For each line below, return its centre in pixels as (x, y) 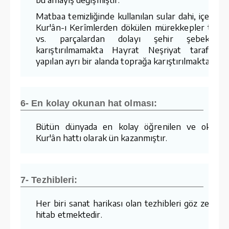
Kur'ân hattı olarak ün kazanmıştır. (102, 137)
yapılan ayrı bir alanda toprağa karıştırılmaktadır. (129, 61)
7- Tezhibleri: (49, 180)
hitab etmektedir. (69, 214)
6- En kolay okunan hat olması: (89, 103)
